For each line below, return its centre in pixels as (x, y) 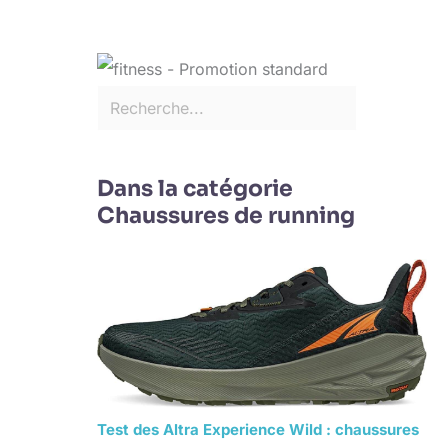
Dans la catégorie (194, 189)
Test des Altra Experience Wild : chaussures (257, 429)
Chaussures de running (225, 216)
